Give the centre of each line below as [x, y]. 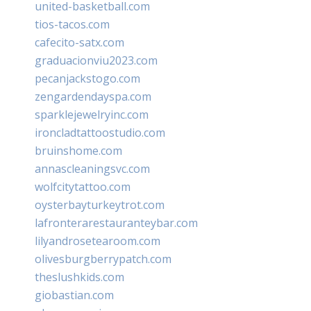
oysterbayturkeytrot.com [100, 204]
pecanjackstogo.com [87, 78]
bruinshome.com [78, 150]
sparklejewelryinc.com [92, 114]
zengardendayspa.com [93, 96]
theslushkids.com [79, 277]
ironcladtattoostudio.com [100, 132]
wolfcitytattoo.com [83, 186]
